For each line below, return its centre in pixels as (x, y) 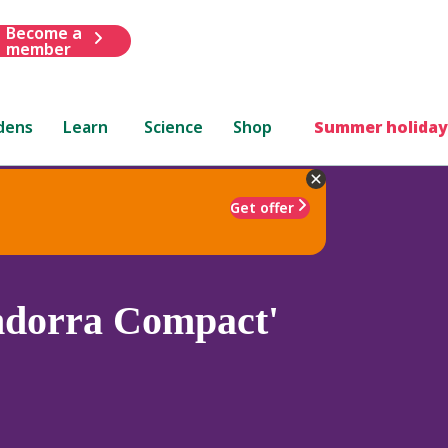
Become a (43, 32)
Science (174, 126)
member (38, 48)
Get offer (262, 207)
